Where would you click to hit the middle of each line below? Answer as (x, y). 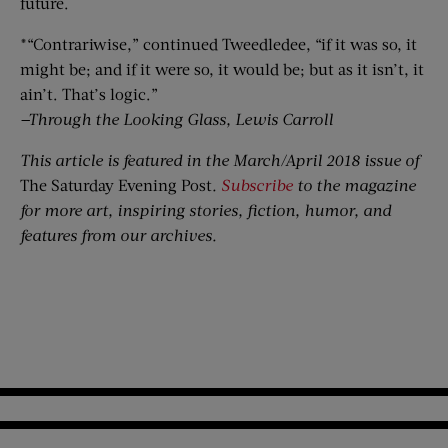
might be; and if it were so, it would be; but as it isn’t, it (222, 68)
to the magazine (354, 184)
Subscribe (257, 184)
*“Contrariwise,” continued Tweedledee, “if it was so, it (218, 43)
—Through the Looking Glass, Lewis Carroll (176, 118)
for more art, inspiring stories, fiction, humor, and (205, 209)
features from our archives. (118, 234)
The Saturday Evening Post (116, 184)
